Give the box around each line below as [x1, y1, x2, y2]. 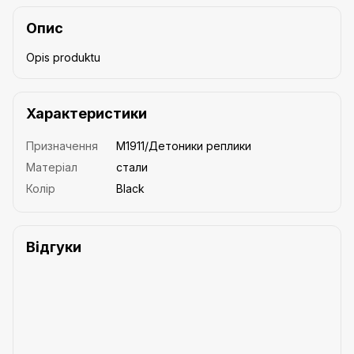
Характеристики [26, 104, 147, 122]
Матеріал [26, 160, 77, 174]
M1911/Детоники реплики [116, 138, 251, 153]
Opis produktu [26, 50, 100, 64]
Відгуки [26, 238, 81, 255]
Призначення [26, 138, 98, 153]
